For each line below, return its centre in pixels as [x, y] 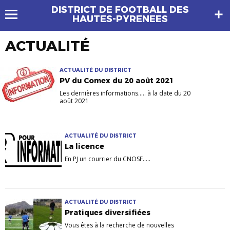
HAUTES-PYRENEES [120, 19]
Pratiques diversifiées [108, 213]
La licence [84, 147]
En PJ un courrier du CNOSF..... [108, 159]
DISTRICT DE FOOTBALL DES [120, 10]
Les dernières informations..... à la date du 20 [125, 93]
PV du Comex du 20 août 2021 [117, 81]
